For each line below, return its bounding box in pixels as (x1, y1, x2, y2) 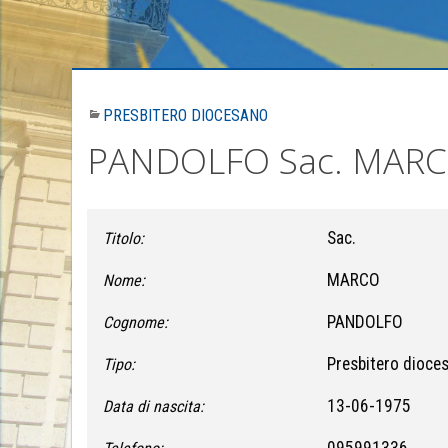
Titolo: (103, 228, 144, 248)
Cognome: (103, 312, 168, 332)
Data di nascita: (103, 396, 204, 416)
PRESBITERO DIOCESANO (103, 105, 268, 125)
